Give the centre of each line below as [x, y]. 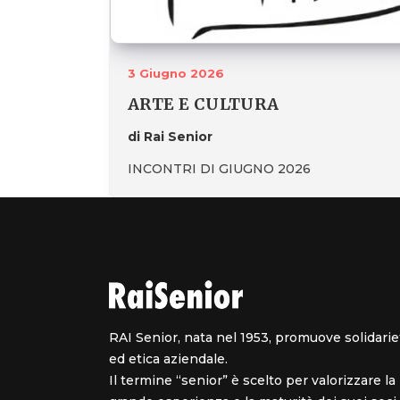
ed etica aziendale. [168, 359]
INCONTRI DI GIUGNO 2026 [219, 169]
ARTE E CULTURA [204, 104]
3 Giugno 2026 [176, 74]
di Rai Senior [170, 137]
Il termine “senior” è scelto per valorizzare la [252, 381]
